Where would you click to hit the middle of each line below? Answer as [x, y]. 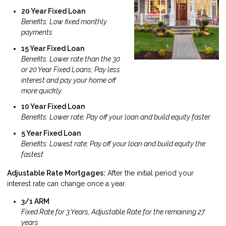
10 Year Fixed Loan [53, 107]
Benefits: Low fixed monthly [64, 22]
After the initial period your [150, 173]
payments [37, 33]
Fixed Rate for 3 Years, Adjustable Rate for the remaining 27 [113, 212]
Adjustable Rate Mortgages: [56, 173]
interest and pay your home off [69, 80]
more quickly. [42, 91]
